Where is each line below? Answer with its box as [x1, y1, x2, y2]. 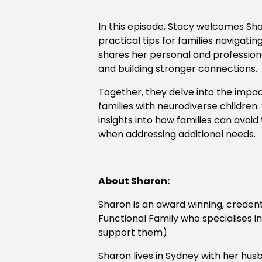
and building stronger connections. [98, 62, 257, 76]
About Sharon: [98, 174, 171, 188]
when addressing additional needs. [98, 127, 256, 142]
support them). [98, 226, 169, 240]
